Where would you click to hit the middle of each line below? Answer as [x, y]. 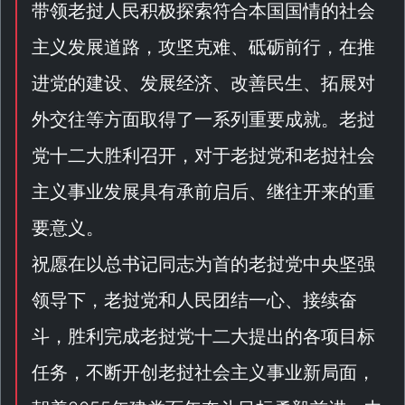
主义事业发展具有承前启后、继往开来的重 [203, 192]
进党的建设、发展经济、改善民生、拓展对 [203, 83]
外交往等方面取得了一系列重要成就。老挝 [203, 119]
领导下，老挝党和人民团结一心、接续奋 [194, 300]
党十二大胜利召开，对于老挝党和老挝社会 [203, 155]
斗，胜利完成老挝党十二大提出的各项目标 [203, 336]
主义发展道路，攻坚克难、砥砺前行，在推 [203, 47]
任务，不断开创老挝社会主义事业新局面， [203, 372]
